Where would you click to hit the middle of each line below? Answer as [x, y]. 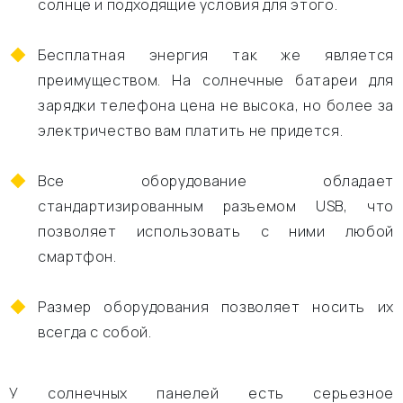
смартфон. [77, 256]
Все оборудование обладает [216, 181]
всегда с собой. [95, 332]
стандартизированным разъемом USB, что [216, 206]
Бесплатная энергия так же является [216, 55]
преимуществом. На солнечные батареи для [216, 80]
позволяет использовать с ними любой [216, 231]
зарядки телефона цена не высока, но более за [216, 105]
